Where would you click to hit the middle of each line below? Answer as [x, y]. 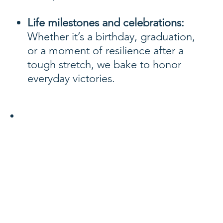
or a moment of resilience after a [106, 50]
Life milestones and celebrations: [106, 22]
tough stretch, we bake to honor [105, 64]
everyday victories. [71, 78]
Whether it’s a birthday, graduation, [111, 36]
